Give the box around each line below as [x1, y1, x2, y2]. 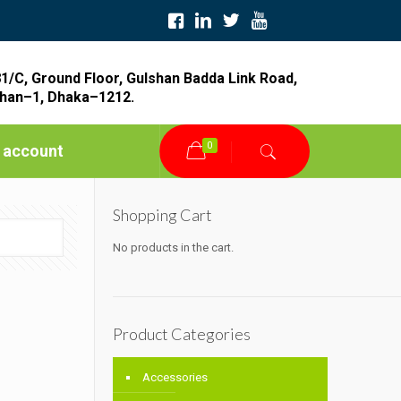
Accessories [142, 371, 209, 385]
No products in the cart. [113, 241, 235, 255]
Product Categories [113, 324, 252, 345]
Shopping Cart [113, 205, 213, 226]
